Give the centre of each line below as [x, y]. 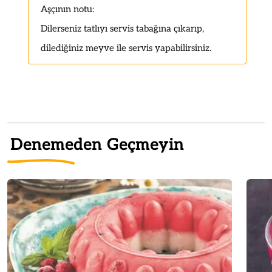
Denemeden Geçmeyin [97, 145]
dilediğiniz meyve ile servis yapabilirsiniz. [126, 48]
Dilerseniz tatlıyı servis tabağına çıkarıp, [122, 28]
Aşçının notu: [67, 9]
